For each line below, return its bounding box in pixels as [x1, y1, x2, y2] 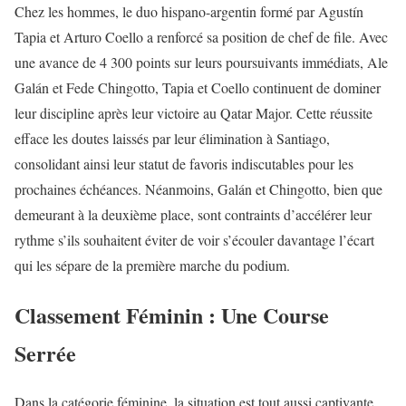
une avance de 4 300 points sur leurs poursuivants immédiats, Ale [14, 52, 388, 72]
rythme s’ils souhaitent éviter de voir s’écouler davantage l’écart [14, 229, 374, 249]
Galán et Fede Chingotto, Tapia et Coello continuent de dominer [14, 77, 381, 97]
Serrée [14, 336, 76, 369]
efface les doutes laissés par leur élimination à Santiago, [14, 128, 330, 148]
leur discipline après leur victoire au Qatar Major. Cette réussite [14, 102, 372, 122]
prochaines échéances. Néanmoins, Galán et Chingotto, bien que [14, 179, 382, 198]
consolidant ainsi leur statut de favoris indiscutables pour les [14, 153, 353, 173]
